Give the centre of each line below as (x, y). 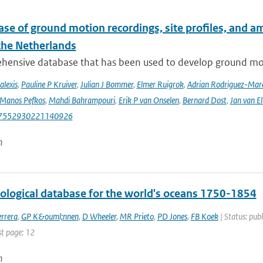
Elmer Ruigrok (160, 84)
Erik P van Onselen (149, 100)
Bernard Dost (204, 100)
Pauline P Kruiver (49, 84)
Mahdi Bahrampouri (82, 100)
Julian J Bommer (107, 84)
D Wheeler (99, 216)
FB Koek (204, 216)
